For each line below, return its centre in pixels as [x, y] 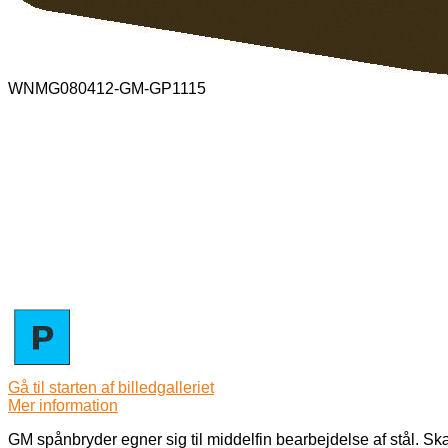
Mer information [63, 405]
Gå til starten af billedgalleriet [111, 387]
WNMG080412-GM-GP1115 [107, 88]
